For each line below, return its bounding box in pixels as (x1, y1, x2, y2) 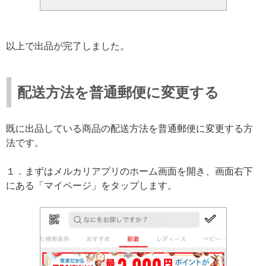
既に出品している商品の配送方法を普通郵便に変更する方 (6, 123, 253, 134)
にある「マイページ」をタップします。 (6, 180, 177, 191)
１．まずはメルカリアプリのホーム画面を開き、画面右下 (6, 166, 253, 176)
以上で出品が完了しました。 (6, 40, 129, 51)
